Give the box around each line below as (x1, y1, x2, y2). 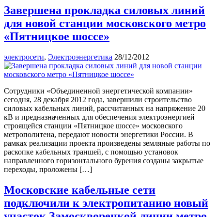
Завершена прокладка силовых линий (4, 3, 205, 16)
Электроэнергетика (48, 52, 112, 61)
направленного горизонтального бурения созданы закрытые (4, 156, 203, 165)
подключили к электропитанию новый (4, 196, 208, 209)
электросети (4, 52, 44, 61)
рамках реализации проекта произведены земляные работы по (4, 139, 210, 147)
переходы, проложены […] (4, 165, 92, 173)
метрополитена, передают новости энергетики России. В (4, 130, 193, 139)
